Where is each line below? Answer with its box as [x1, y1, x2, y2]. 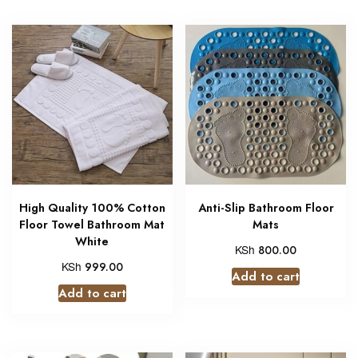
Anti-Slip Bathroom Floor [197, 200, 334, 217]
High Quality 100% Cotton [18, 200, 165, 217]
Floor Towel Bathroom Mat [19, 217, 165, 233]
